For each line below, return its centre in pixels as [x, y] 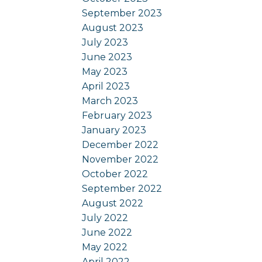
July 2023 [105, 42]
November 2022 [120, 159]
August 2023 [113, 27]
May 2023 [105, 71]
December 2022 [120, 144]
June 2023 [107, 57]
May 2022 [105, 247]
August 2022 [113, 203]
